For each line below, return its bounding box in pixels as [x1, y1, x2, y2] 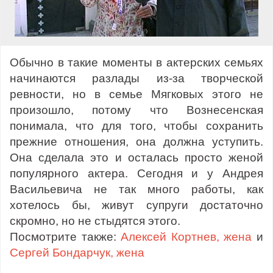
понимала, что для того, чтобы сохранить [10, 119, 263, 132]
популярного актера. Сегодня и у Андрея [10, 166, 263, 180]
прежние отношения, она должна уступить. [10, 135, 263, 148]
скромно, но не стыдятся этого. [10, 214, 180, 227]
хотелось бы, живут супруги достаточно [10, 198, 263, 211]
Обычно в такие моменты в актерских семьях [10, 55, 263, 69]
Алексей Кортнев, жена [121, 230, 252, 243]
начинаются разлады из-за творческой [10, 71, 263, 85]
